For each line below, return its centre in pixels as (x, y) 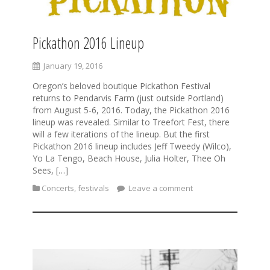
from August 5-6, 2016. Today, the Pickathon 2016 (131, 110)
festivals (93, 188)
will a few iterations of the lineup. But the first (121, 134)
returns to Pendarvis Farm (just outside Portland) (128, 98)
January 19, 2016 (73, 65)
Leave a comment (160, 188)
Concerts (58, 188)
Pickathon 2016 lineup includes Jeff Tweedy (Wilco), (132, 146)
